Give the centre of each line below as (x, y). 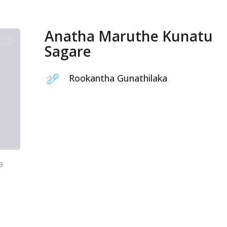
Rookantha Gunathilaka (118, 78)
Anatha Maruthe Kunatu (129, 36)
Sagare (68, 51)
